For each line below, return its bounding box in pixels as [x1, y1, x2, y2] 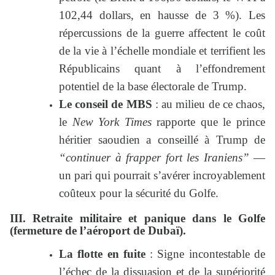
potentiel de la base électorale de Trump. [59, 80, 247, 93]
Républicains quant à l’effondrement [59, 62, 265, 76]
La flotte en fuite [59, 247, 145, 261]
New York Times [72, 115, 152, 129]
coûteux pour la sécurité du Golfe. [59, 187, 219, 200]
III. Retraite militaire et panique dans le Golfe [10, 212, 265, 225]
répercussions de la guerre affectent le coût [59, 26, 265, 40]
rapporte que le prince [151, 115, 266, 129]
